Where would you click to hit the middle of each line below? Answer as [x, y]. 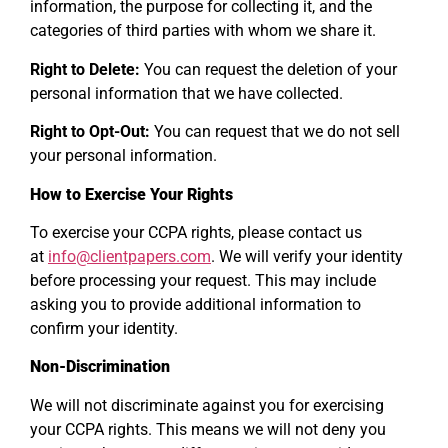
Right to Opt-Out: [90, 132]
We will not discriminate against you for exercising [207, 405]
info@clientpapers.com [129, 256]
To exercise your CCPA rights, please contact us [196, 232]
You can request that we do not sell [275, 132]
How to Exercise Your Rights [131, 194]
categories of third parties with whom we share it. [203, 31]
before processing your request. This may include [203, 280]
